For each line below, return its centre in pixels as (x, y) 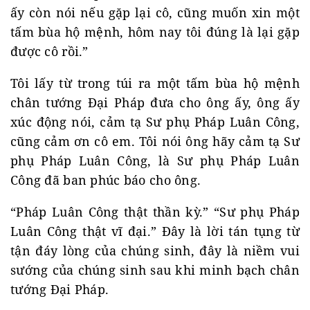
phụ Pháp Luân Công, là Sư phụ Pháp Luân (155, 161)
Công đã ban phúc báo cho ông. (106, 180)
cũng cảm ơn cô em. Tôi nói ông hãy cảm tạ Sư (155, 141)
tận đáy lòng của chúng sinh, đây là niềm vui (155, 250)
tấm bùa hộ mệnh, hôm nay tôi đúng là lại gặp (155, 32)
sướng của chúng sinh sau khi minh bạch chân (155, 270)
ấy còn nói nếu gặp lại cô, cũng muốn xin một (155, 12)
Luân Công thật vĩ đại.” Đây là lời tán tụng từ (155, 231)
